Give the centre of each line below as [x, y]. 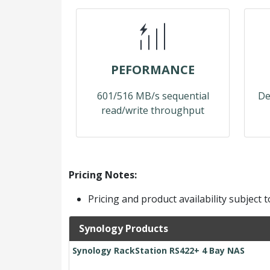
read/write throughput [153, 110]
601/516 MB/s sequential [153, 96]
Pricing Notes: [103, 175]
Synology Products [124, 228]
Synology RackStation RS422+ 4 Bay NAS [159, 250]
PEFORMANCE [153, 70]
